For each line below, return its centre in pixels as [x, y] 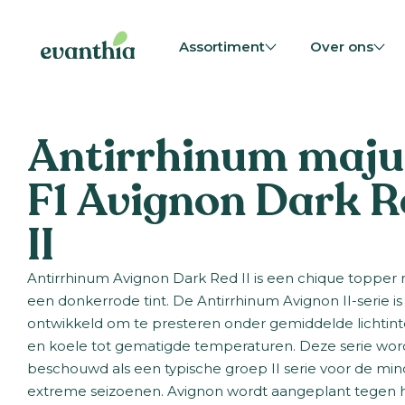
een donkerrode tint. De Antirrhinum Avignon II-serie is [214, 301]
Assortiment [221, 47]
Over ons [342, 47]
